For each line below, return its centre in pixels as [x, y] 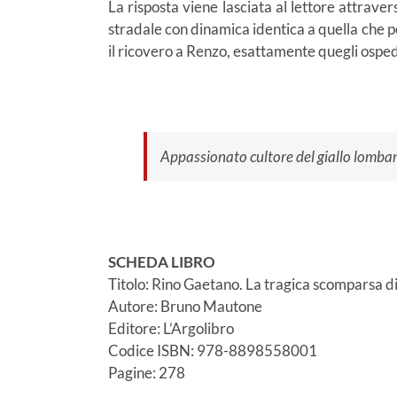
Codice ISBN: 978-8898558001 [213, 351]
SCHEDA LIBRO [162, 262]
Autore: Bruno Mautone [185, 307]
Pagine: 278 [147, 373]
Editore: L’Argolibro [171, 329]
